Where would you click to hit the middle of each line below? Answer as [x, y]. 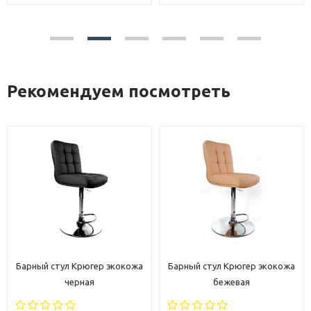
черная [79, 282]
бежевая [232, 282]
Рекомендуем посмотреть [119, 92]
